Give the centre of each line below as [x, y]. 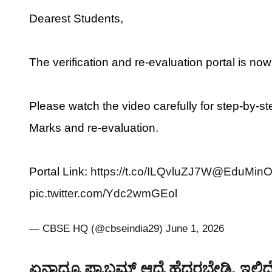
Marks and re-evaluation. [94, 128]
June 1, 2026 [195, 229]
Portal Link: [60, 172]
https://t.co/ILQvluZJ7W [151, 172]
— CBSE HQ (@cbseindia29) [97, 229]
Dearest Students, [76, 19]
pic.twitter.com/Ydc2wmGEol [103, 193]
